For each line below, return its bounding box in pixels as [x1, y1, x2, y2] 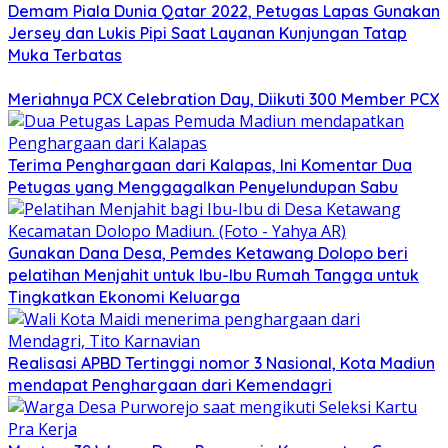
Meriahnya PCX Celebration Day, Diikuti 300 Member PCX [8, 89, 439, 110]
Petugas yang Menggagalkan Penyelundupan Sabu [8, 177, 398, 198]
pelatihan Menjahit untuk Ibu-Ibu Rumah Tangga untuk [8, 265, 419, 286]
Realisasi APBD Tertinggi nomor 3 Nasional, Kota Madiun [8, 353, 435, 374]
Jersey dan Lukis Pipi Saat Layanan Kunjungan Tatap [8, 23, 407, 44]
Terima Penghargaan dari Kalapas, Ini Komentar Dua [8, 155, 412, 176]
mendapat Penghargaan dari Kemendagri [8, 375, 332, 396]
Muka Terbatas [8, 45, 122, 66]
